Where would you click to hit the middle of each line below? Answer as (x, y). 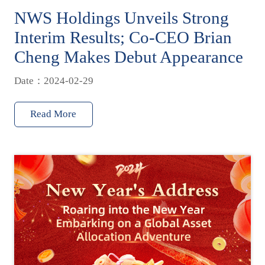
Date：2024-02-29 (54, 81)
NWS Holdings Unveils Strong (121, 18)
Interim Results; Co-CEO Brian (123, 38)
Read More (54, 114)
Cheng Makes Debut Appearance (128, 57)
